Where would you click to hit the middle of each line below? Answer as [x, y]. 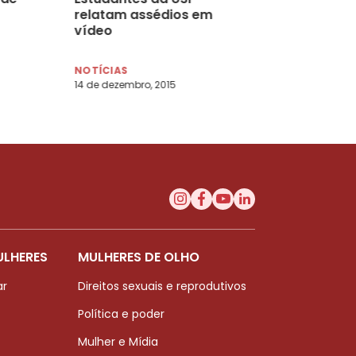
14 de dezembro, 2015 [125, 84]
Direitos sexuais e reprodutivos [162, 286]
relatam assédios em [143, 14]
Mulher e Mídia [118, 341]
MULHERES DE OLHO [139, 257]
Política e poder [121, 313]
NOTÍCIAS [101, 70]
